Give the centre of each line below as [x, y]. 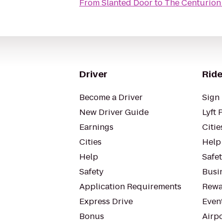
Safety [91, 172]
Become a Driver [111, 97]
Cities [90, 142]
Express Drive [106, 201]
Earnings [96, 127]
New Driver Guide [114, 112]
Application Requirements [130, 187]
